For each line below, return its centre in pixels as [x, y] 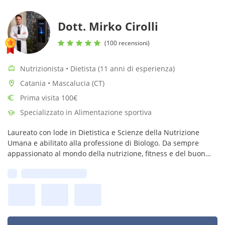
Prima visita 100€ [49, 98]
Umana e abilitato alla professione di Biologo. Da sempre [103, 143]
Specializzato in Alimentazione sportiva [86, 112]
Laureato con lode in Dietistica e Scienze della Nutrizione [103, 132]
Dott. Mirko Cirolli [108, 26]
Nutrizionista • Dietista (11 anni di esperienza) [97, 69]
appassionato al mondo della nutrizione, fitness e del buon [106, 153]
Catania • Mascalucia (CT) [62, 83]
